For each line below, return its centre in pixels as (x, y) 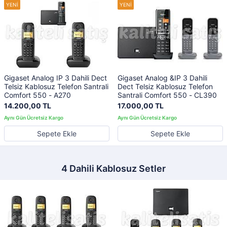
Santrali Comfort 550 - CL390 (167, 95)
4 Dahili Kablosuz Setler (113, 169)
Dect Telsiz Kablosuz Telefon (165, 87)
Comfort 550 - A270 (37, 95)
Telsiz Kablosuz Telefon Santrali (56, 87)
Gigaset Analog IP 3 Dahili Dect (55, 78)
